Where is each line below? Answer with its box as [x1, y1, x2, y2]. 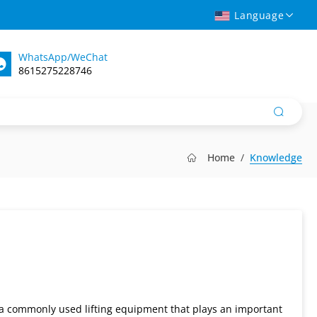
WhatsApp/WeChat [18, 50, 108, 64]
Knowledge [249, 150, 302, 164]
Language [234, 8, 284, 22]
